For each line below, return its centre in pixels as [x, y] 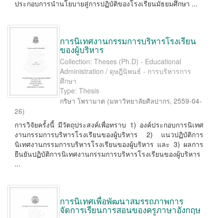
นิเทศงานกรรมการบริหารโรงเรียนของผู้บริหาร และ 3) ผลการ [109, 144]
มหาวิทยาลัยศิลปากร [140, 101]
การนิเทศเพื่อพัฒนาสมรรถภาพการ [122, 201]
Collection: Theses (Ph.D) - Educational [120, 61]
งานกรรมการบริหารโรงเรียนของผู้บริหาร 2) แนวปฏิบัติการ [109, 134]
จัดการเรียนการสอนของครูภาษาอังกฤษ [130, 209]
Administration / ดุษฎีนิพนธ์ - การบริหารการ [126, 71]
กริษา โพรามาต [82, 101]
